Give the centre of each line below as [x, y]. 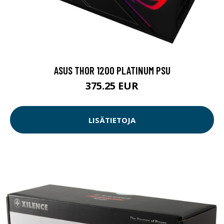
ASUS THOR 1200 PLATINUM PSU [112, 70]
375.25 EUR [112, 86]
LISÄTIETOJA [112, 120]
